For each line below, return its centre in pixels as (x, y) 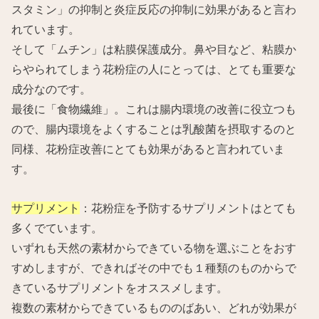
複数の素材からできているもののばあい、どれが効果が (154, 307)
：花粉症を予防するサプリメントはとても (188, 208)
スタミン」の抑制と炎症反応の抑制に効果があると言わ (154, 10)
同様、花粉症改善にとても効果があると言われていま (148, 149)
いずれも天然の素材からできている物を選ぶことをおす (154, 247)
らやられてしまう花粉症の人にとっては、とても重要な (154, 69)
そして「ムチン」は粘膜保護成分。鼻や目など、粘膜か (154, 49)
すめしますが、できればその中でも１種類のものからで (154, 267)
